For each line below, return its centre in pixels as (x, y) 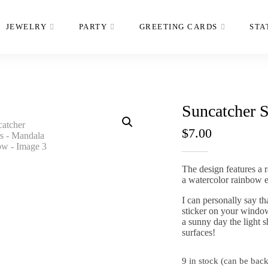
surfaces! (198, 232)
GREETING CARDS (178, 27)
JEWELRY (26, 27)
